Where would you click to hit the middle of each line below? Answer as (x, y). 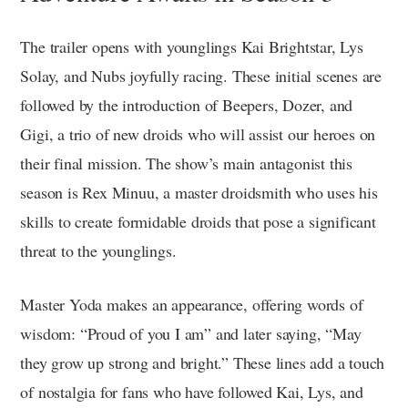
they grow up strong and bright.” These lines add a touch (203, 362)
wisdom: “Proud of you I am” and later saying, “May (191, 333)
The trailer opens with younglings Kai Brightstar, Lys (192, 46)
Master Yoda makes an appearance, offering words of (192, 304)
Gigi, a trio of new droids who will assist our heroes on (198, 133)
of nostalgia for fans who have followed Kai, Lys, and (192, 391)
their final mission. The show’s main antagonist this (186, 163)
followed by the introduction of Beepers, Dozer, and (187, 104)
